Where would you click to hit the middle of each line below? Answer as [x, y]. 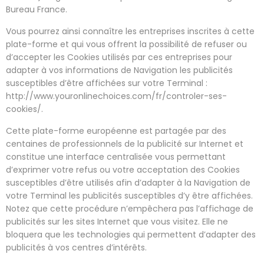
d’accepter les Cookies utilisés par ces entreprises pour [119, 57]
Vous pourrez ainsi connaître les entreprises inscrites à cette [130, 31]
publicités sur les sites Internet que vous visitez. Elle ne [117, 222]
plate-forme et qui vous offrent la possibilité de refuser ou [126, 44]
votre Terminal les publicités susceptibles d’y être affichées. [129, 196]
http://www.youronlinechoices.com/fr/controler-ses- [116, 96]
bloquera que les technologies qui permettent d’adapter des [131, 235]
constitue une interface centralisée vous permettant [116, 157]
